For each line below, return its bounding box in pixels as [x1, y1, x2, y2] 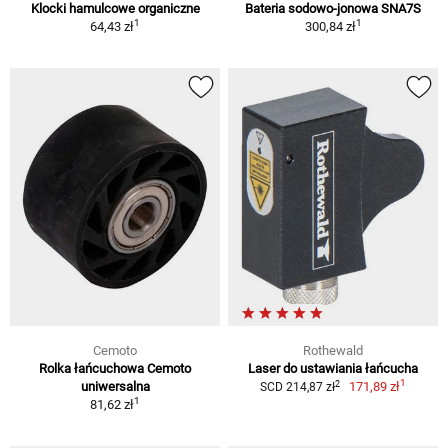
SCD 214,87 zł [259, 380, 335, 395]
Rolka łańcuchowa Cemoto [39, 361, 191, 377]
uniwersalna [80, 379, 150, 395]
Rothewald [303, 343, 363, 359]
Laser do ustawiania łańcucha [248, 361, 418, 377]
